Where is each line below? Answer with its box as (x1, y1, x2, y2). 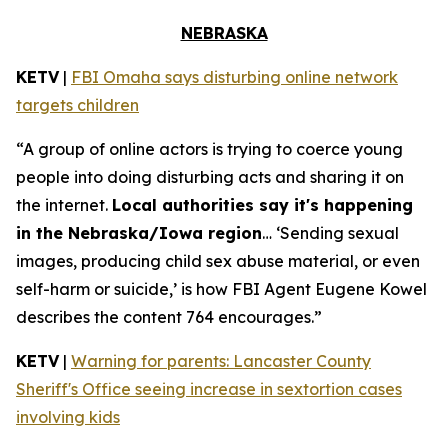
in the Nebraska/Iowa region (16, 223, 262, 243)
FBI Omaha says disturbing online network (71, 67, 398, 87)
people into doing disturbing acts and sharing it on (16, 167, 404, 187)
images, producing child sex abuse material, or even (16, 251, 420, 271)
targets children (16, 95, 139, 115)
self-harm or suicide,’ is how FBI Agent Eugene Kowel (16, 279, 427, 299)
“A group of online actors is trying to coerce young (16, 139, 403, 159)
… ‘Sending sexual (262, 223, 399, 243)
